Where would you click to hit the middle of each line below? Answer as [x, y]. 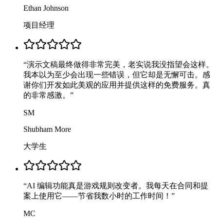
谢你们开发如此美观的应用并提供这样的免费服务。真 [117, 85]
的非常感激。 [47, 95]
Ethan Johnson [46, 8]
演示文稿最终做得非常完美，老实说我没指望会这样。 [120, 64]
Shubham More [47, 129]
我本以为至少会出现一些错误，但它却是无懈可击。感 [117, 74]
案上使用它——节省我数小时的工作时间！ [97, 196]
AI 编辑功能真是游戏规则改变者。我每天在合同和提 [118, 185]
